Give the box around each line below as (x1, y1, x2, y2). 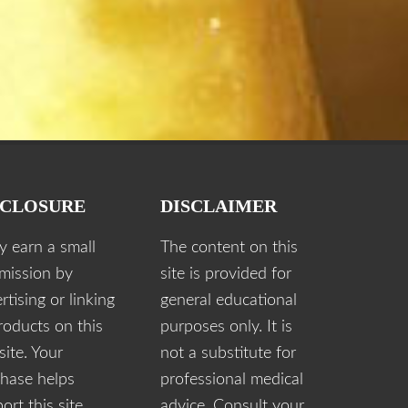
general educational (160, 292, 297, 310)
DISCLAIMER (160, 196, 277, 217)
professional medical (160, 372, 303, 389)
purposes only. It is (160, 319, 292, 336)
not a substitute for (160, 345, 296, 362)
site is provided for (160, 266, 291, 283)
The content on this (160, 240, 298, 257)
